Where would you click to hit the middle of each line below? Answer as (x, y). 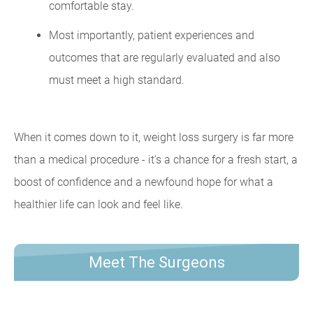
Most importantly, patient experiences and (152, 35)
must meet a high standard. (117, 80)
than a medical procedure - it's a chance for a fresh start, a (156, 160)
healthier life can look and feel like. (99, 204)
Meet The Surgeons (156, 262)
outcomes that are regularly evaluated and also (165, 58)
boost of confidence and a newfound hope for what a (144, 182)
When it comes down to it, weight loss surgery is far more (154, 137)
